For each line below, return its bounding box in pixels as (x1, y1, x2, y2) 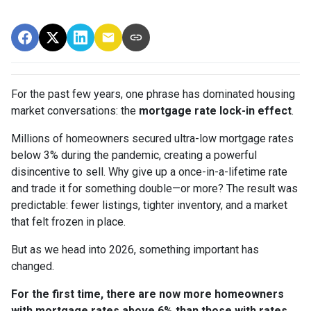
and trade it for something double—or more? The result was (11, 181, 298, 195)
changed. (11, 259, 54, 273)
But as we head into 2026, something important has (11, 242, 259, 256)
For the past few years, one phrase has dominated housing (11, 87, 295, 101)
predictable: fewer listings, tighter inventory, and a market (11, 198, 287, 212)
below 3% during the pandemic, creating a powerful (11, 148, 257, 162)
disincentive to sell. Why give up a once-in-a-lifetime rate (11, 165, 287, 178)
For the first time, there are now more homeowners (11, 287, 284, 301)
